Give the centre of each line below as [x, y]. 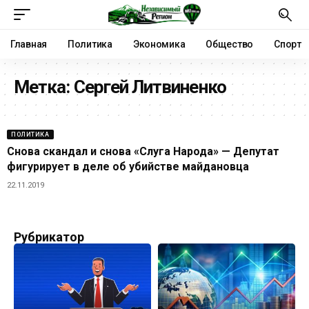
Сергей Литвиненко [150, 87]
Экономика [159, 44]
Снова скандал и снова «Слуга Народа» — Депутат [143, 152]
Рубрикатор [49, 237]
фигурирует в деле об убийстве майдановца [128, 167]
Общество [230, 44]
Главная [29, 44]
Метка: [44, 87]
